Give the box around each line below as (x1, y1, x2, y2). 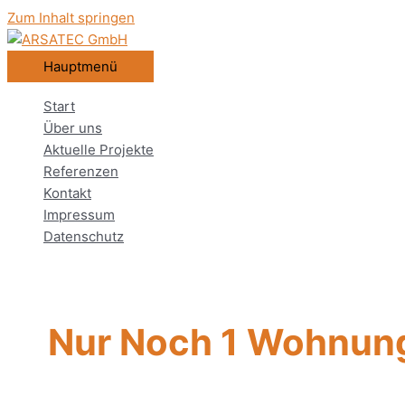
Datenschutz (43, 228, 124, 245)
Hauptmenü (43, 58, 118, 75)
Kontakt (43, 184, 91, 202)
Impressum (43, 206, 115, 223)
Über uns (43, 119, 102, 137)
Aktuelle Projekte (43, 141, 154, 158)
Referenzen (43, 163, 118, 180)
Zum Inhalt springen (7, 9, 135, 26)
